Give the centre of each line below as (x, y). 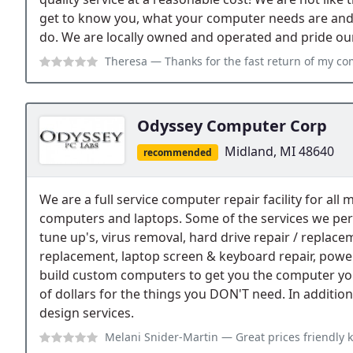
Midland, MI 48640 (279, 151)
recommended (177, 152)
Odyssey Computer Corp (232, 125)
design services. (87, 312)
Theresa (126, 61)
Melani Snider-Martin (162, 336)
